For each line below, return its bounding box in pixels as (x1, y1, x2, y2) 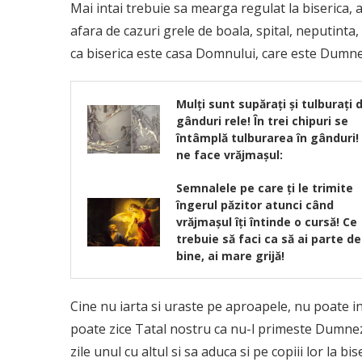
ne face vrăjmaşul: (176, 147, 283, 163)
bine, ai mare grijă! (176, 248, 284, 264)
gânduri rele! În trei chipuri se (176, 113, 348, 129)
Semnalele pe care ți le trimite (176, 180, 353, 196)
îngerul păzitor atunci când (176, 197, 334, 213)
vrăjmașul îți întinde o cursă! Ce (176, 214, 357, 230)
